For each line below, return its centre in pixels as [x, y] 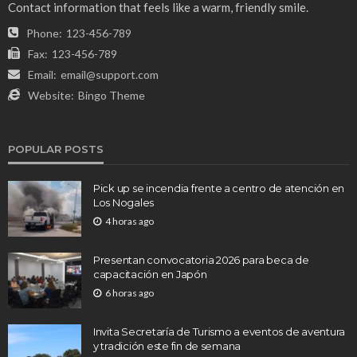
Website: [51, 96]
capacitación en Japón [150, 275]
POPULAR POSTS [56, 149]
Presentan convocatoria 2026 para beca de [201, 260]
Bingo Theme [112, 96]
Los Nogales [124, 203]
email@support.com [110, 75]
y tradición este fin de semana [167, 346]
